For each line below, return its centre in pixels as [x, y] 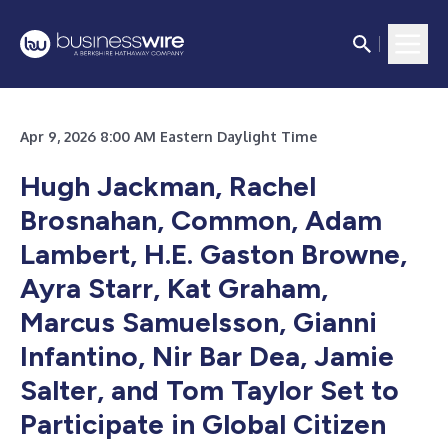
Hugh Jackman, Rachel [168, 186]
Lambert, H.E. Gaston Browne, [213, 254]
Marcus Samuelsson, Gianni [198, 322]
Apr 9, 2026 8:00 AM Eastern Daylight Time [168, 136]
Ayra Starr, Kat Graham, [174, 288]
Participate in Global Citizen [203, 424]
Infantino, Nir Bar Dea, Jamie [207, 356]
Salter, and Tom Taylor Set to [209, 390]
